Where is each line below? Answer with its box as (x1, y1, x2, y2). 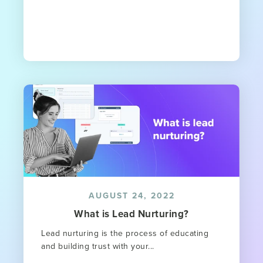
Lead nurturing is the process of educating (41, 227, 208, 240)
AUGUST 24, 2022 (88, 190, 175, 202)
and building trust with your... (41, 240, 154, 252)
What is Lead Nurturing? (74, 207, 189, 221)
